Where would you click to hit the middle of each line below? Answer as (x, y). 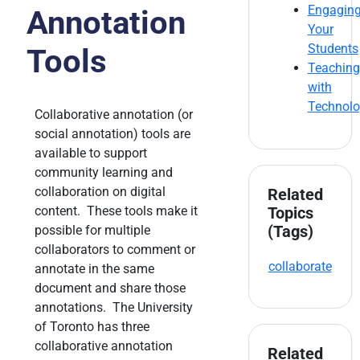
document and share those (110, 288)
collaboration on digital (100, 192)
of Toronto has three (92, 327)
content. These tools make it (116, 211)
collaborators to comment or (115, 250)
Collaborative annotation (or (114, 115)
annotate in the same (94, 269)
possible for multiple (92, 231)
